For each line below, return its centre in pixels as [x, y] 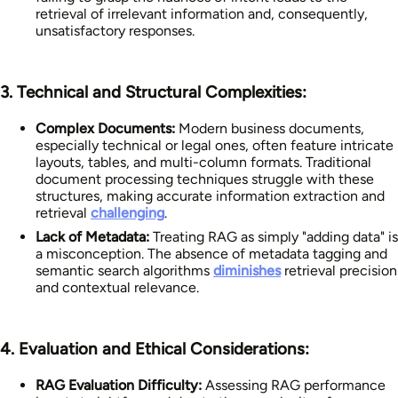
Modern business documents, [270, 128]
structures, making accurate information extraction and [210, 195]
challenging [127, 212]
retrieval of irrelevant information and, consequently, [202, 13]
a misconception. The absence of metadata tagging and [211, 253]
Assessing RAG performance [294, 385]
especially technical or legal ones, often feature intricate [215, 145]
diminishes [247, 270]
